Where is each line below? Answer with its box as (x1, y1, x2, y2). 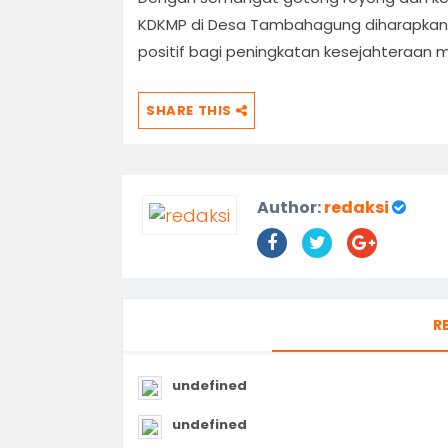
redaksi (324, 195, 389, 219)
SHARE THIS (146, 100, 236, 120)
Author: (257, 195, 324, 219)
